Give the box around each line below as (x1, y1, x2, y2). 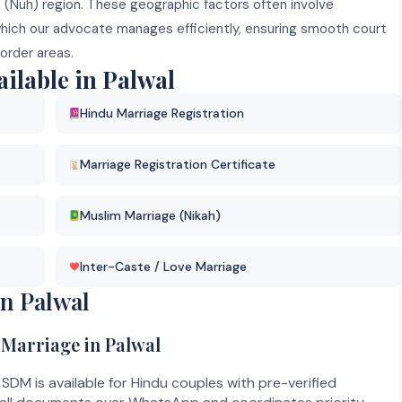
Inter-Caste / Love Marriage (80, 258, 247, 275)
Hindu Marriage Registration (80, 104, 244, 121)
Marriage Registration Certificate (80, 155, 275, 172)
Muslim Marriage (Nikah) (80, 206, 221, 223)
